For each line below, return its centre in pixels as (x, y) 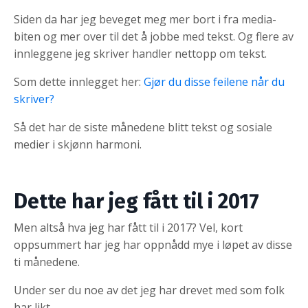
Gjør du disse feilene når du (214, 81)
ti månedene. (48, 262)
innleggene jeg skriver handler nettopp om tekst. (140, 53)
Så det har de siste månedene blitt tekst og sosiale (143, 127)
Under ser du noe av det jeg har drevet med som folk (149, 290)
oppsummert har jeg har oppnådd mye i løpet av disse (153, 244)
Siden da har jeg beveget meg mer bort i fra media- (145, 19)
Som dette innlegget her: (79, 81)
